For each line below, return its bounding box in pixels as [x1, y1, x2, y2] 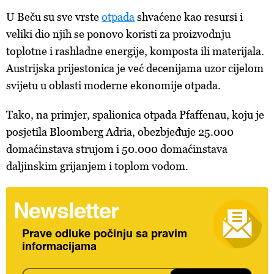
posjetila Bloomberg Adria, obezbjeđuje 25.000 [6, 125, 234, 138]
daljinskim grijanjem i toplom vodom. [6, 160, 188, 172]
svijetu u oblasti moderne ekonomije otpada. [6, 79, 221, 92]
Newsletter [13, 201, 119, 223]
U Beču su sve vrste [6, 10, 102, 23]
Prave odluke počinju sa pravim [22, 229, 187, 240]
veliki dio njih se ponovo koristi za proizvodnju [6, 28, 231, 40]
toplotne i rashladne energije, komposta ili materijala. [6, 45, 264, 57]
